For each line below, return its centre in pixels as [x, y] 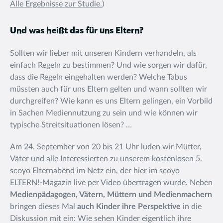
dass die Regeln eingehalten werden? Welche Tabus [99, 77]
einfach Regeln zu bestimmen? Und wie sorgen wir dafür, [109, 65]
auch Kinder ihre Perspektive [130, 207]
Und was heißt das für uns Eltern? [77, 31]
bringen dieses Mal [44, 207]
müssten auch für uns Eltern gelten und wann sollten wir [109, 89]
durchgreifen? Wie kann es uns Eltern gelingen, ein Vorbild [111, 101]
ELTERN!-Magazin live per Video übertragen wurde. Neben [111, 183]
